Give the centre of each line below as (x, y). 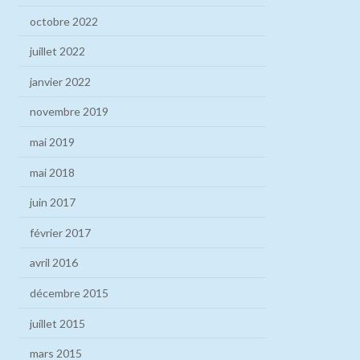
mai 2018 (53, 172)
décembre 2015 (70, 293)
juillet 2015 (58, 323)
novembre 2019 (70, 112)
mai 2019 (53, 142)
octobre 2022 (64, 21)
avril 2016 (54, 263)
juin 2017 (53, 202)
